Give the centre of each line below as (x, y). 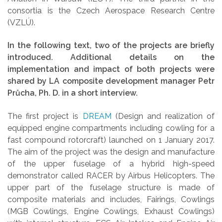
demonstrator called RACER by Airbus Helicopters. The (111, 175)
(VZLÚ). (21, 22)
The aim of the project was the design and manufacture (111, 152)
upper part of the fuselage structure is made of (111, 187)
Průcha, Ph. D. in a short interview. (73, 93)
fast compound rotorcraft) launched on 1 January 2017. (111, 140)
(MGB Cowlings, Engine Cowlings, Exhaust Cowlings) (111, 211)
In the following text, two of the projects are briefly (111, 46)
